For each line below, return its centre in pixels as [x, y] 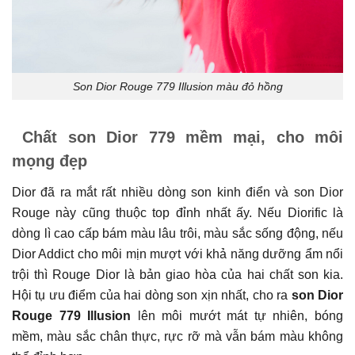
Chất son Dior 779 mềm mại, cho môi [177, 137]
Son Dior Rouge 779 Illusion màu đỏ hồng [177, 86]
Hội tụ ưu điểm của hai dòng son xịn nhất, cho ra [152, 296]
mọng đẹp [50, 161]
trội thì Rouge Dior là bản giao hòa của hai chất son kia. [177, 275]
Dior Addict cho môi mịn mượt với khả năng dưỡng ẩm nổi [177, 254]
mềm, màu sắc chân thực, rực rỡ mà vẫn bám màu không [177, 337]
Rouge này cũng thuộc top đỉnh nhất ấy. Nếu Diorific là [177, 213]
